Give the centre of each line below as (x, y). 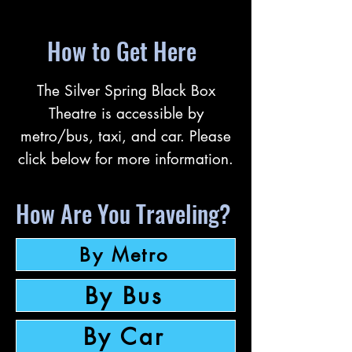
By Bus (124, 295)
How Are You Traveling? (123, 213)
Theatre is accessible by (126, 114)
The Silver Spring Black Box (126, 91)
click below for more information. (126, 159)
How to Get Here (122, 51)
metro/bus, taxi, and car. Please (126, 136)
